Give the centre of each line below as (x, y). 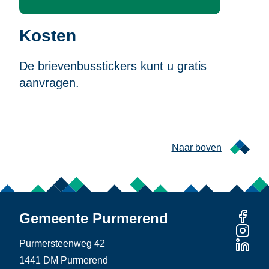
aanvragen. (49, 83)
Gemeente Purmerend (94, 218)
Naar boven (196, 147)
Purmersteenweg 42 (62, 243)
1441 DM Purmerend (64, 260)
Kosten (48, 35)
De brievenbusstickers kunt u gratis (113, 66)
